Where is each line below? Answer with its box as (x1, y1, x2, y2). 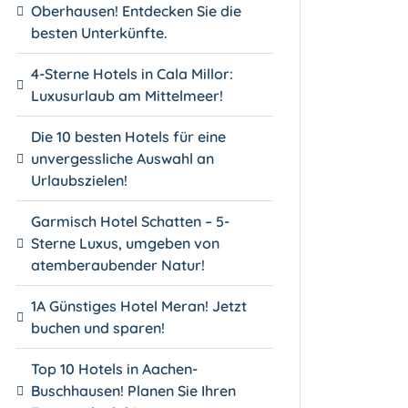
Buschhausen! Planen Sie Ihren (31, 381, 237, 400)
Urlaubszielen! (31, 170, 128, 189)
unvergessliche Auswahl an (31, 148, 215, 168)
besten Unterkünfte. (31, 23, 168, 42)
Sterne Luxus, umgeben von (31, 233, 220, 252)
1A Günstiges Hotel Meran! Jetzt (31, 296, 248, 315)
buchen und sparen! (31, 318, 166, 337)
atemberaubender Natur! (31, 255, 206, 274)
